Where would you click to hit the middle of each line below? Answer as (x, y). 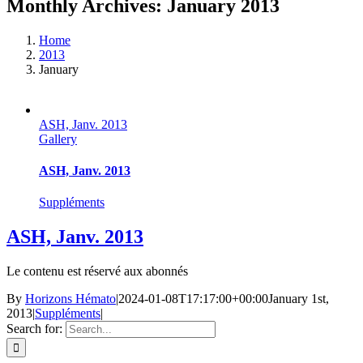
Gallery (58, 139)
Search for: (34, 329)
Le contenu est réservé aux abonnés (97, 271)
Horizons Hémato (70, 299)
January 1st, (299, 299)
